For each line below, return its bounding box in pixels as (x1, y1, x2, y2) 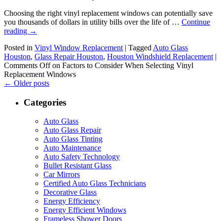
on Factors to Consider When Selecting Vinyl (50, 61, 193, 70)
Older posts (12, 79, 49, 87)
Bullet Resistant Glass (43, 161, 111, 170)
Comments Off (4, 61, 50, 70)
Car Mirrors (43, 170, 80, 179)
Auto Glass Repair (43, 126, 101, 135)
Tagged (128, 43, 151, 52)
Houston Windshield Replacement (107, 52, 213, 61)
